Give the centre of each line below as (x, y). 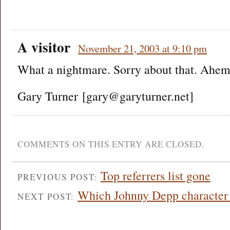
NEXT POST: (47, 197)
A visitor (44, 47)
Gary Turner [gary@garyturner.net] (106, 96)
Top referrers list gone (156, 175)
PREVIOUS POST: (59, 177)
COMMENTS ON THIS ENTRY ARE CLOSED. (111, 144)
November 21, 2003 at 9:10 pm (142, 48)
